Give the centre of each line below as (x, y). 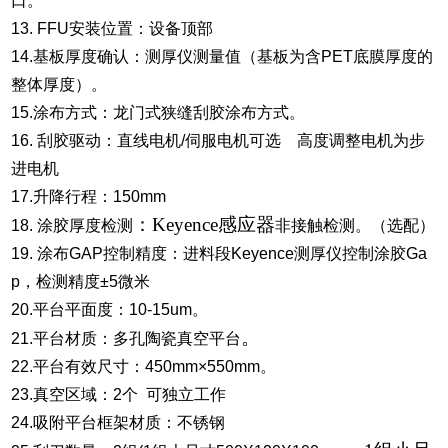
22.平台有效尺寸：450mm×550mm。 (144, 367)
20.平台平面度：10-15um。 (110, 310)
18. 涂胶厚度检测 (72, 226)
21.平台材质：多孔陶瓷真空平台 (126, 339)
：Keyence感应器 (204, 225)
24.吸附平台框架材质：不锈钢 (120, 423)
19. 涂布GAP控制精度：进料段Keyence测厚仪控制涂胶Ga (219, 254)
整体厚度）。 (59, 85)
